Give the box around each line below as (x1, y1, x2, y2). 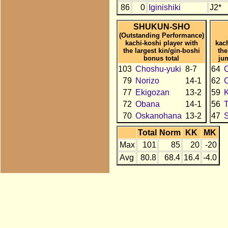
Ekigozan (135, 88, 169, 97)
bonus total (144, 54, 180, 62)
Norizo (135, 76, 159, 85)
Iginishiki (148, 3, 181, 12)
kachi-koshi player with (125, 39, 198, 47)
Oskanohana (135, 111, 182, 120)
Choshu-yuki (135, 64, 181, 73)
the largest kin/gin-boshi (123, 46, 200, 54)
